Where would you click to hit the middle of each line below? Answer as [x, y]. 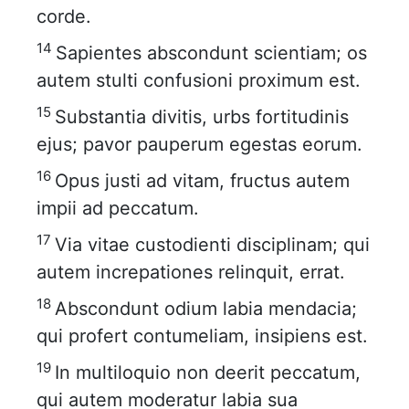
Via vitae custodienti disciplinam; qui [212, 245]
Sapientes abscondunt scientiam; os [211, 53]
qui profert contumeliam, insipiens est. [202, 336]
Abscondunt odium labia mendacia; [206, 309]
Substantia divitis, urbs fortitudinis [202, 117]
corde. [64, 16]
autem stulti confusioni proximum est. [199, 80]
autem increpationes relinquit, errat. [191, 272]
